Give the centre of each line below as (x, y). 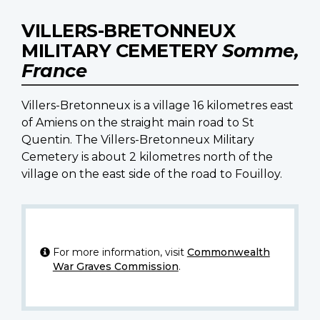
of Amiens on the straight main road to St (138, 123)
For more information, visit (120, 252)
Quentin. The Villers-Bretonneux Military (138, 140)
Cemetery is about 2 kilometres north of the (147, 157)
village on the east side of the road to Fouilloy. (152, 174)
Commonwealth (228, 252)
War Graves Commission (115, 267)
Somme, (260, 51)
